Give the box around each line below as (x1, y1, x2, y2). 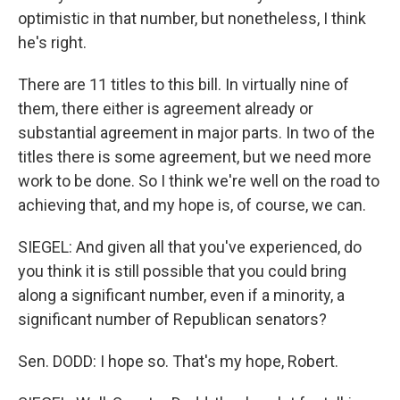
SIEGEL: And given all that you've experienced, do (18, 237, 362, 256)
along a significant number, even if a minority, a (18, 286, 345, 304)
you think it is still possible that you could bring (18, 262, 346, 280)
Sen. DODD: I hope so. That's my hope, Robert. (18, 352, 338, 371)
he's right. (18, 33, 87, 52)
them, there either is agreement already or (18, 99, 313, 118)
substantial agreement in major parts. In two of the (18, 123, 375, 142)
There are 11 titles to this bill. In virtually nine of (18, 75, 349, 94)
